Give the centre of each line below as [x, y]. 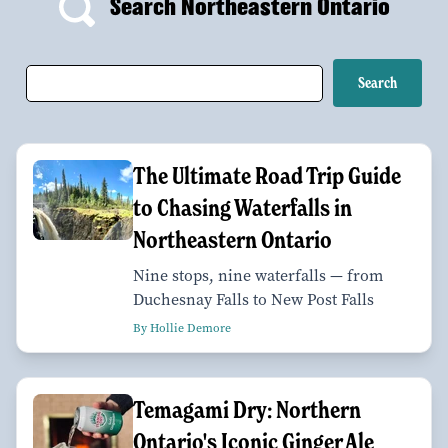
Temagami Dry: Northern [247, 410]
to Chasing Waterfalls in [242, 208]
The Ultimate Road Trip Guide [267, 176]
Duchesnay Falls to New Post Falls [253, 300]
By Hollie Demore [182, 328]
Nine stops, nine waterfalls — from [258, 276]
